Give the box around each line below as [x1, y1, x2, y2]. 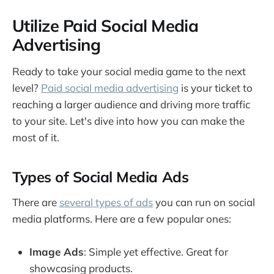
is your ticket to [179, 81, 253, 94]
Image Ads [29, 245, 84, 258]
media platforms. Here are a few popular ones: [12, 212, 231, 225]
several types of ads [59, 195, 153, 209]
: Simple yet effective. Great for [84, 245, 228, 258]
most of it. [12, 130, 59, 144]
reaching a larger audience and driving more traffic [12, 97, 250, 111]
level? [12, 81, 41, 94]
